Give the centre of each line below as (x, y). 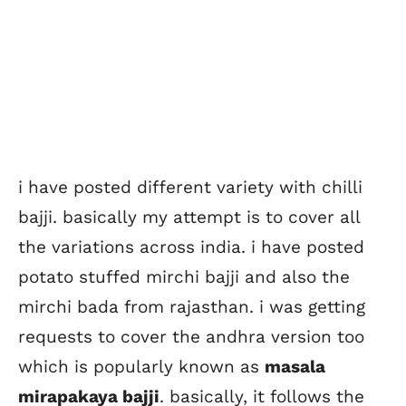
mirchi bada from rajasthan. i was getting (192, 307)
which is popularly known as (141, 367)
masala (295, 367)
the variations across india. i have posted (191, 247)
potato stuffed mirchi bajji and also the (184, 277)
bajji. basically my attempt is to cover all (189, 217)
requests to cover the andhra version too (191, 337)
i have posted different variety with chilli (190, 188)
